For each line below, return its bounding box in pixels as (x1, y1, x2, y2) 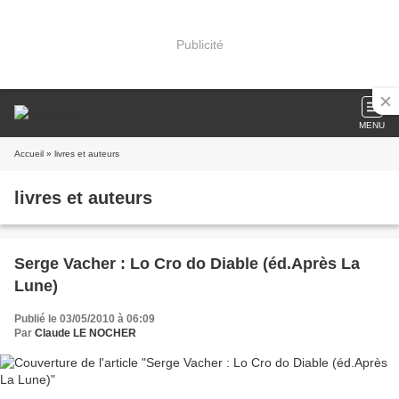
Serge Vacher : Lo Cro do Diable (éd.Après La (14, 255, 360, 273)
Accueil (14, 149, 44, 159)
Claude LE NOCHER (35, 327, 136, 339)
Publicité (175, 37, 224, 52)
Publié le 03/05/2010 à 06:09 (14, 313, 155, 325)
